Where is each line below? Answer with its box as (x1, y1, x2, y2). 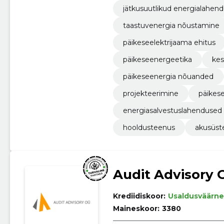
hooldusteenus (122, 122, 175, 132)
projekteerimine (122, 88, 178, 98)
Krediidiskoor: (112, 191, 165, 200)
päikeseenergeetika (122, 54, 192, 64)
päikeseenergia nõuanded (122, 71, 213, 81)
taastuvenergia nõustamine (122, 20, 219, 30)
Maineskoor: (112, 203, 159, 213)
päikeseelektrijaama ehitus (122, 37, 215, 47)
